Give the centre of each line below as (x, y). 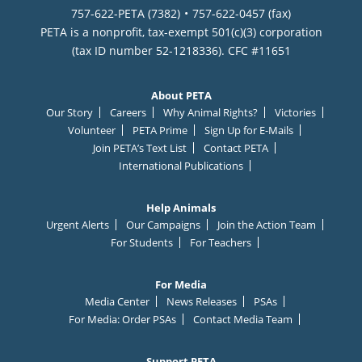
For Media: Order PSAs (122, 319)
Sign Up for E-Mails (249, 130)
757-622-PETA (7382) (126, 13)
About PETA (181, 95)
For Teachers (220, 242)
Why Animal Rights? (210, 112)
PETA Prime (160, 130)
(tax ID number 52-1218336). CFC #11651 (181, 50)
